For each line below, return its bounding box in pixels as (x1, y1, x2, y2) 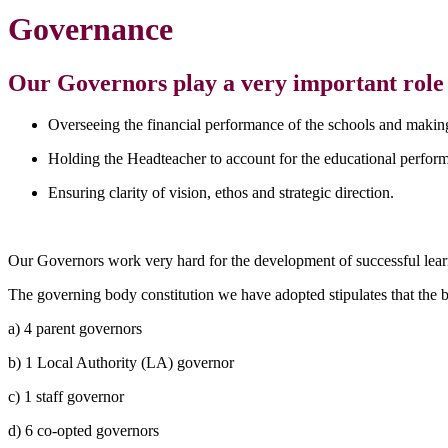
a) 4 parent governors (8, 320, 142, 338)
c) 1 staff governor (8, 388, 128, 406)
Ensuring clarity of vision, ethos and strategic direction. (48, 184, 394, 202)
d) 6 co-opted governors (8, 422, 159, 440)
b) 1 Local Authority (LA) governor (8, 354, 234, 372)
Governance (8, 11, 173, 48)
